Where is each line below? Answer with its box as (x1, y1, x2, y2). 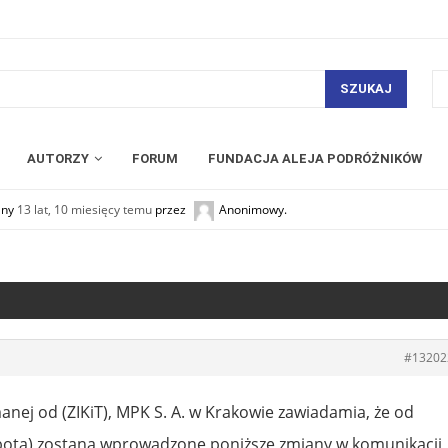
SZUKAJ (339, 81, 392, 97)
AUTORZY (27, 150, 89, 166)
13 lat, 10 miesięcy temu (17, 200, 152, 218)
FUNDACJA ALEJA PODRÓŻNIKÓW (208, 150, 422, 166)
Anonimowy (219, 200, 284, 218)
